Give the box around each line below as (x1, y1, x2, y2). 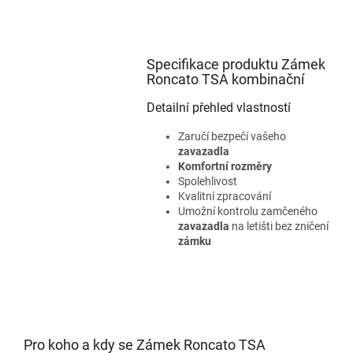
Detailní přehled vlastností (146, 99, 291, 115)
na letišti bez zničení (229, 219, 329, 232)
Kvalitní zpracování (177, 189, 271, 203)
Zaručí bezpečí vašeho (177, 129, 286, 143)
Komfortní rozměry (177, 159, 272, 173)
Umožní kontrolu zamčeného (177, 204, 318, 217)
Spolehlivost (177, 174, 237, 188)
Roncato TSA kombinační (146, 70, 304, 87)
